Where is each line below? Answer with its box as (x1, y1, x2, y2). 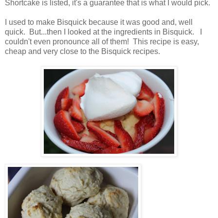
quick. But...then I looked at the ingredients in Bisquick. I (5, 28, 202, 36)
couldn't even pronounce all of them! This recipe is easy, (5, 37, 199, 46)
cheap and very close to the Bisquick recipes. (5, 47, 160, 56)
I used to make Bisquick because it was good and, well (5, 18, 193, 27)
